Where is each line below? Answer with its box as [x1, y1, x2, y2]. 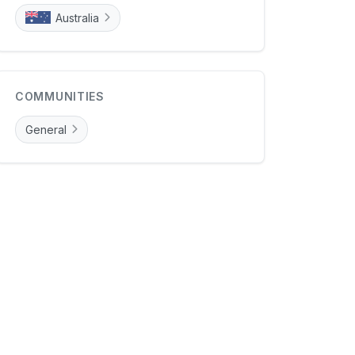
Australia [55, 10, 99, 25]
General [25, 122, 67, 136]
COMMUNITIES [15, 89, 105, 103]
